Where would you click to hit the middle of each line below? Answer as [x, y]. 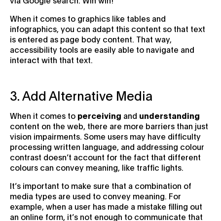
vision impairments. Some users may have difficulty [105, 136]
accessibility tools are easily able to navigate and [102, 49]
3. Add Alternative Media [81, 95]
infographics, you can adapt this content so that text [108, 28]
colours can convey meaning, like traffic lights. [97, 167]
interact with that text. [51, 59]
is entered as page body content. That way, [91, 38]
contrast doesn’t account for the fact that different [105, 156]
